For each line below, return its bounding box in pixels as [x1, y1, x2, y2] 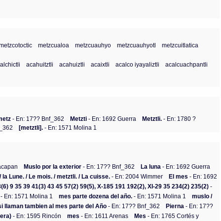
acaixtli [91, 61, 110, 68]
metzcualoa [38, 41, 70, 48]
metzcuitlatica [162, 41, 199, 48]
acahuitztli [26, 61, 54, 68]
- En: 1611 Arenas [79, 212, 129, 219]
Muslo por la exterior [24, 163, 82, 170]
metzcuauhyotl [117, 41, 156, 48]
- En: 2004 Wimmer [110, 173, 163, 180]
